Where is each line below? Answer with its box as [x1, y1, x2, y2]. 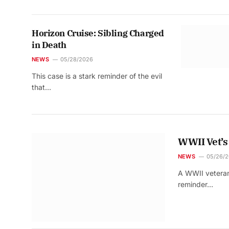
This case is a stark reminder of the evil [32, 72, 162, 81]
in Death [32, 39, 66, 51]
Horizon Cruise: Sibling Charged [32, 28, 164, 39]
